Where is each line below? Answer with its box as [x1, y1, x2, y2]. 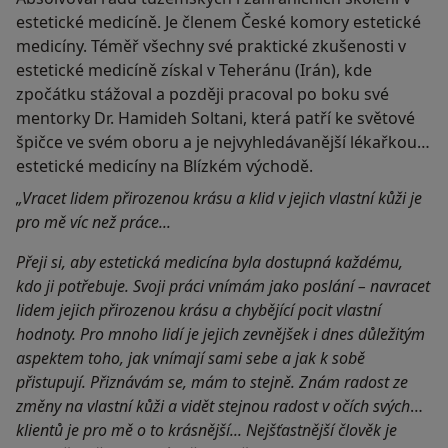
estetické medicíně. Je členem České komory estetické [16, 11, 421, 34]
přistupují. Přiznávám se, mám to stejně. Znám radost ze [16, 371, 408, 394]
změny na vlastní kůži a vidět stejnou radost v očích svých [16, 395, 410, 418]
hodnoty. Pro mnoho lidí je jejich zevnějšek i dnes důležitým [16, 323, 425, 346]
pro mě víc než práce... [16, 211, 171, 234]
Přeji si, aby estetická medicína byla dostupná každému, [16, 251, 403, 274]
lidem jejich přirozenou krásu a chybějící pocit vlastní [16, 299, 381, 322]
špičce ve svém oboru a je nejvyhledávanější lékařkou [16, 131, 417, 154]
